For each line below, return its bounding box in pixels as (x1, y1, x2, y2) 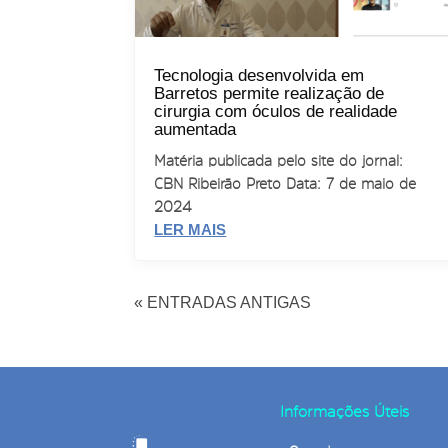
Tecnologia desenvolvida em (154, 66, 365, 86)
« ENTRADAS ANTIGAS (134, 294, 312, 312)
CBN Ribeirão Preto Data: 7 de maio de (154, 176, 417, 192)
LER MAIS (154, 221, 227, 239)
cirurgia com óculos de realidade (154, 102, 398, 122)
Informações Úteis (279, 402, 409, 419)
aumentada (154, 120, 237, 140)
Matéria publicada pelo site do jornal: (154, 153, 404, 169)
